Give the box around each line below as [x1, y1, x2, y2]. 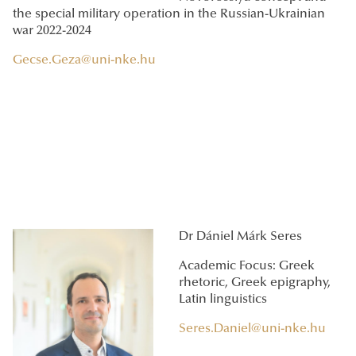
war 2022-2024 [13, 25, 91, 38]
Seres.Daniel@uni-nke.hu [179, 323, 326, 336]
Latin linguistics [179, 293, 267, 307]
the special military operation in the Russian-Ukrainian [13, 8, 325, 21]
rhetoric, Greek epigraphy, [179, 277, 331, 290]
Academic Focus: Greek [179, 260, 315, 273]
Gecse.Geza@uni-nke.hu [13, 54, 156, 68]
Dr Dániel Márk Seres [179, 230, 302, 244]
